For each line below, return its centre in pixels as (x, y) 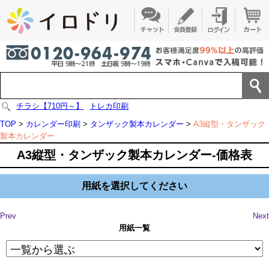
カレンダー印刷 (53, 124)
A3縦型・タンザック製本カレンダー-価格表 (134, 155)
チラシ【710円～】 (50, 106)
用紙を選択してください (134, 186)
